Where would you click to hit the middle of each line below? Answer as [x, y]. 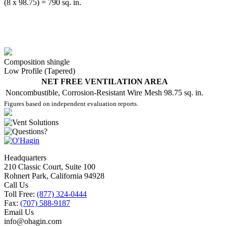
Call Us [16, 185]
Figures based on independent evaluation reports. [71, 104]
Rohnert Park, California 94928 [54, 176]
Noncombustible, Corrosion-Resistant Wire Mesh [84, 93]
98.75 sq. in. [184, 93]
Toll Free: [20, 194]
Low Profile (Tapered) [40, 71]
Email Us [19, 212]
